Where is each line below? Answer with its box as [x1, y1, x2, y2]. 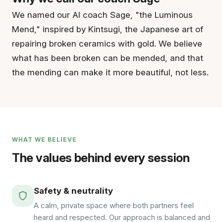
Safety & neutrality [34, 186, 113, 196]
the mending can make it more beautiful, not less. [12, 67, 209, 77]
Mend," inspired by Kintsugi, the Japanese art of [12, 24, 203, 34]
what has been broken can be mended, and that [12, 53, 203, 63]
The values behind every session [12, 151, 190, 165]
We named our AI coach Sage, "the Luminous [12, 10, 193, 20]
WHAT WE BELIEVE [12, 136, 77, 143]
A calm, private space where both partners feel [34, 201, 194, 210]
